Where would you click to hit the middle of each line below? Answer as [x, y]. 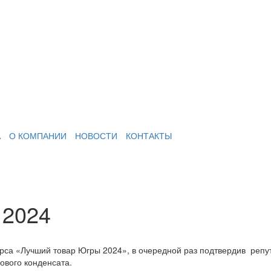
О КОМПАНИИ [38, 136]
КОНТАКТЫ [149, 136]
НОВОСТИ [96, 136]
